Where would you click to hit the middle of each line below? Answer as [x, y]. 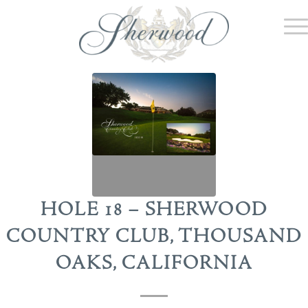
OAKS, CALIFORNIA [154, 264]
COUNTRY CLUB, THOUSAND [154, 237]
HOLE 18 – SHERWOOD [154, 210]
